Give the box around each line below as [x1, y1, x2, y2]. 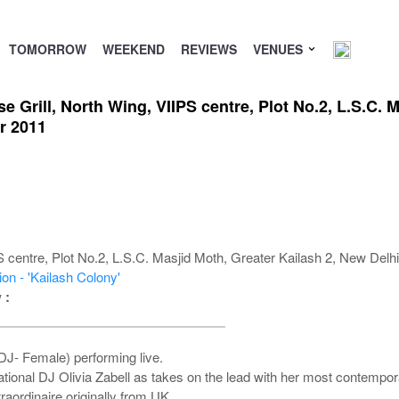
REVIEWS [180, 40, 237, 58]
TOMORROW [8, 40, 86, 58]
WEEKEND [102, 40, 165, 58]
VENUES [252, 40, 306, 58]
